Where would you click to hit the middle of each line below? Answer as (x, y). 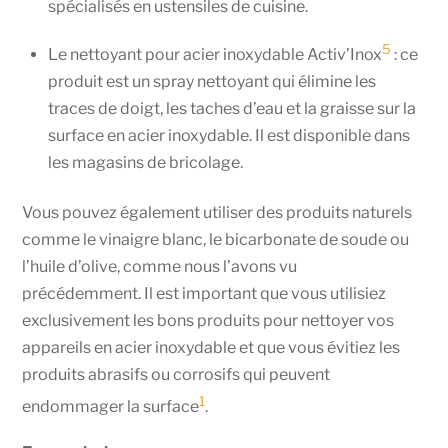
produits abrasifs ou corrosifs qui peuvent (176, 374)
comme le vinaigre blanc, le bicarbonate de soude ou (216, 239)
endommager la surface (111, 407)
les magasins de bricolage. (145, 163)
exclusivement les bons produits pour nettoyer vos (208, 320)
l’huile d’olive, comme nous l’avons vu (160, 266)
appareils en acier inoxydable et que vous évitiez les (211, 347)
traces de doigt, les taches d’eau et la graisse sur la (232, 109)
